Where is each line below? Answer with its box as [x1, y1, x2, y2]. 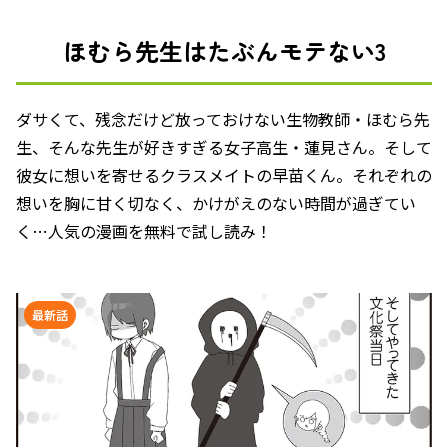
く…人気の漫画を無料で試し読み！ [16, 219, 272, 243]
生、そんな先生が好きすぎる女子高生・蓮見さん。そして [16, 135, 432, 159]
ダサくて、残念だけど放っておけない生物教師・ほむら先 [16, 107, 430, 131]
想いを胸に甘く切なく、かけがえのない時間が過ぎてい [16, 191, 416, 215]
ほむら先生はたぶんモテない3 [62, 33, 386, 68]
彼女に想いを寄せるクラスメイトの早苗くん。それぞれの [16, 163, 432, 187]
